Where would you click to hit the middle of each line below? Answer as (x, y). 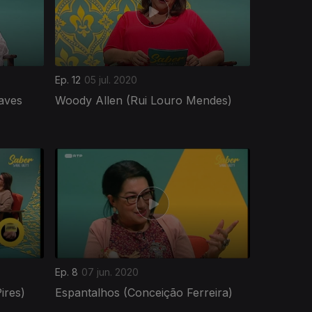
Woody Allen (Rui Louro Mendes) (143, 100)
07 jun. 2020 (110, 272)
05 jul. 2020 (111, 79)
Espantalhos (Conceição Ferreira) (144, 292)
